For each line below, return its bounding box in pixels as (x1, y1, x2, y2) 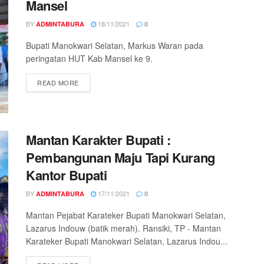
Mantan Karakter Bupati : (26, 130, 171, 149)
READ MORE (37, 78, 79, 88)
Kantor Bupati (26, 165, 107, 184)
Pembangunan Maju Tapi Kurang (26, 147, 215, 167)
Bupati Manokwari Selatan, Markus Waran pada (26, 39, 203, 52)
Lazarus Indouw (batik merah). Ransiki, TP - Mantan (26, 222, 221, 234)
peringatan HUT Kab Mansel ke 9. (26, 52, 153, 65)
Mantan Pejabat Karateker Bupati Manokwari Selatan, (26, 209, 226, 221)
